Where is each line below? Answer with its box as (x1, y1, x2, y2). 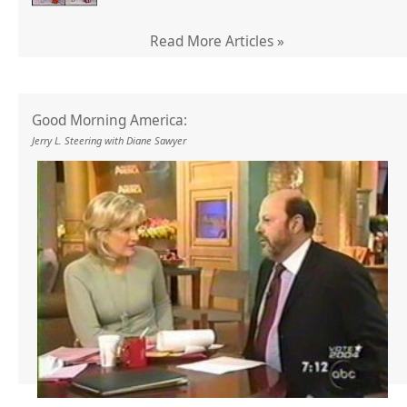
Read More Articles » (150, 32, 284, 52)
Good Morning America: (32, 111, 187, 131)
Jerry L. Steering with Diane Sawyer (32, 134, 186, 148)
